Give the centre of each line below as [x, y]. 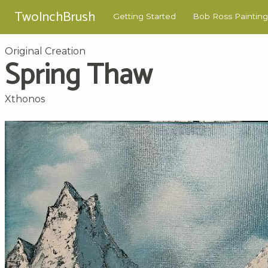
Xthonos [25, 99]
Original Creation [45, 51]
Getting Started [144, 16]
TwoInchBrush [55, 17]
